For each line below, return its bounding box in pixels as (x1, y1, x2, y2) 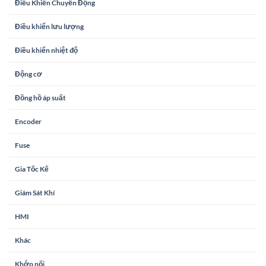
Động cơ (15, 69, 42, 78)
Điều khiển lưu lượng (15, 21, 84, 31)
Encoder (15, 116, 42, 126)
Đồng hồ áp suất (15, 93, 66, 102)
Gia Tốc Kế (15, 164, 49, 173)
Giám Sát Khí (15, 188, 55, 197)
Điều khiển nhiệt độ (15, 45, 78, 55)
